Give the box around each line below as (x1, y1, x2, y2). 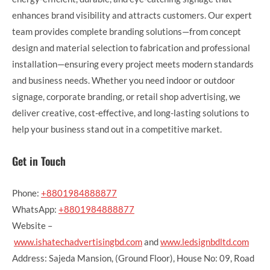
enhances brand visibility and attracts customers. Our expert (12, 9, 252, 20)
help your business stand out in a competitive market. (12, 123, 222, 134)
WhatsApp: (12, 203, 58, 215)
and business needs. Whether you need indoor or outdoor (12, 74, 235, 86)
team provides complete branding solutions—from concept (12, 25, 241, 37)
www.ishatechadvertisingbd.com (14, 236, 142, 247)
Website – (12, 219, 52, 231)
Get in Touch (12, 152, 66, 169)
